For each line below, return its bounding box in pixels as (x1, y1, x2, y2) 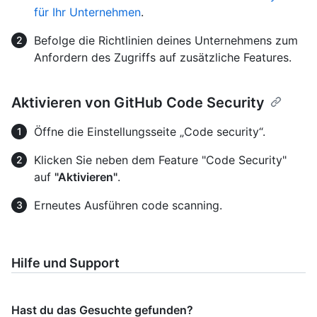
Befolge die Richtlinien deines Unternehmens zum (34, 33, 298, 47)
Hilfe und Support (11, 255, 120, 270)
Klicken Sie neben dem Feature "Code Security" (34, 152, 287, 167)
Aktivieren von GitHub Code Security (11, 93, 265, 111)
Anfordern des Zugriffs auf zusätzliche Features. (34, 50, 292, 64)
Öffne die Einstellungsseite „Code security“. (34, 124, 265, 139)
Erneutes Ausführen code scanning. (34, 197, 222, 212)
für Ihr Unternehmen (34, 4, 141, 19)
